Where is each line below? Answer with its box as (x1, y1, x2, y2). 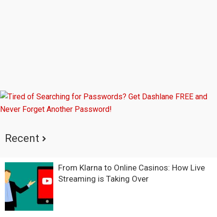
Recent (5, 132, 39, 144)
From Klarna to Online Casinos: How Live (58, 162, 205, 172)
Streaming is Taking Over (58, 173, 149, 184)
